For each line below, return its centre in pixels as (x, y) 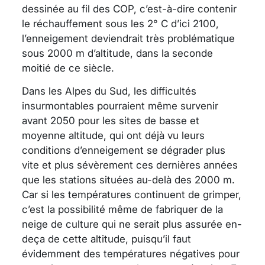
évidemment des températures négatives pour (131, 253)
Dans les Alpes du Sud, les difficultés (109, 91)
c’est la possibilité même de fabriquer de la (122, 209)
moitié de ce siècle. (68, 68)
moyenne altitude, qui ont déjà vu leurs (113, 135)
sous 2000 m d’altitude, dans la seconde (117, 53)
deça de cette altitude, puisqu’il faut (106, 239)
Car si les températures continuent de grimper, (132, 194)
